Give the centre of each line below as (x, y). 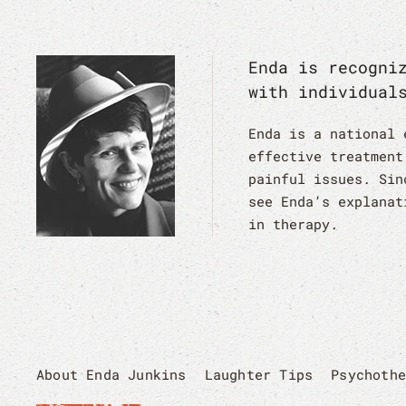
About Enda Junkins (111, 374)
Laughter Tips (259, 374)
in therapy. (293, 224)
